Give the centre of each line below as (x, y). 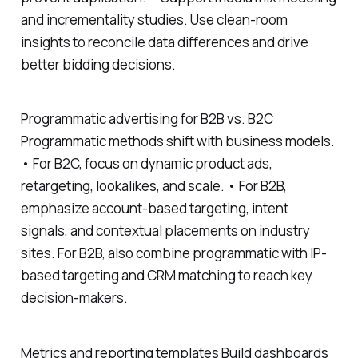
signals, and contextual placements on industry (165, 231)
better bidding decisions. (98, 64)
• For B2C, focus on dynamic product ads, (146, 164)
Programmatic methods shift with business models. (177, 141)
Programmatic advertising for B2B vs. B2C (147, 119)
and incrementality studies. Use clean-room (154, 19)
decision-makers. (74, 298)
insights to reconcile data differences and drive (164, 42)
